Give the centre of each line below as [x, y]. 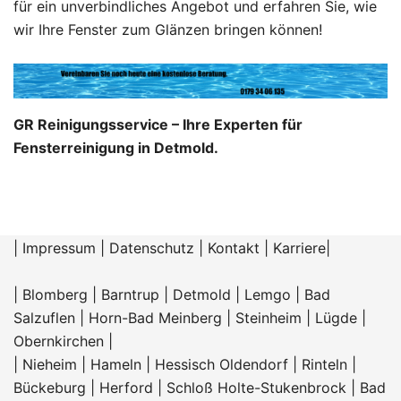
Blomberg [55, 294]
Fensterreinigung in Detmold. [116, 147]
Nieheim [50, 364]
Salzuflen [44, 317]
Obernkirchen [59, 341]
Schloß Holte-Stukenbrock [256, 387]
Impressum [59, 247]
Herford [128, 387]
